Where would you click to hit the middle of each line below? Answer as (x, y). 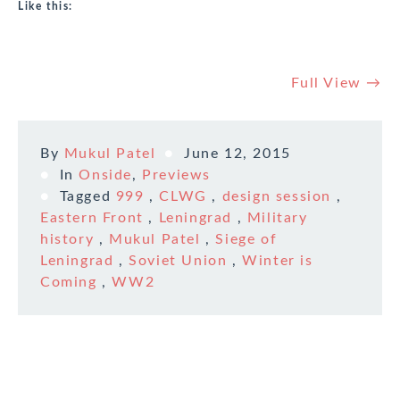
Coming (69, 283)
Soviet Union (178, 261)
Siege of (246, 240)
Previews (177, 175)
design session (277, 197)
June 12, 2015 (237, 154)
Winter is (278, 261)
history (67, 240)
